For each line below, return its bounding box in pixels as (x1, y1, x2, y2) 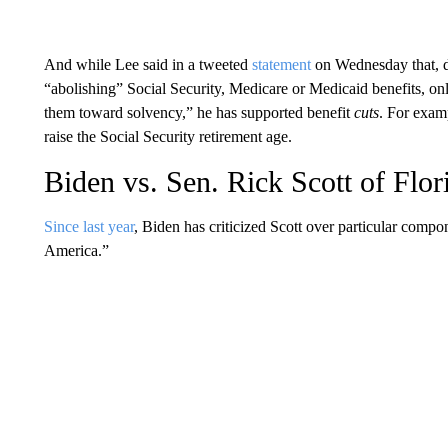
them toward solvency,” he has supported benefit (43, 103, 354, 121)
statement (251, 55, 311, 73)
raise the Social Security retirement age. (43, 127, 292, 145)
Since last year (43, 217, 134, 235)
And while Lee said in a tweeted (43, 55, 252, 73)
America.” (43, 241, 109, 259)
